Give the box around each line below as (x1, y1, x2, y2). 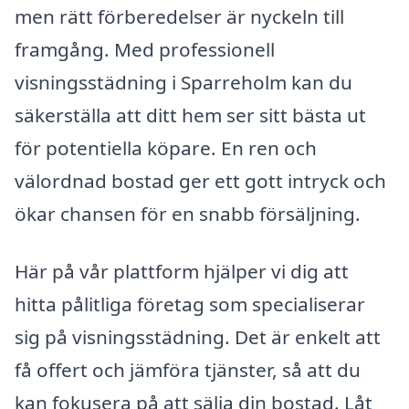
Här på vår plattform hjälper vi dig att (15, 258, 349, 285)
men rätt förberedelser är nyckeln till (15, 3, 344, 29)
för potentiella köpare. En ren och (15, 134, 317, 161)
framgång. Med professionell (15, 36, 275, 62)
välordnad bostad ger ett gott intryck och (15, 167, 386, 194)
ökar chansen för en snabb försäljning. (15, 200, 361, 226)
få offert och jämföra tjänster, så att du (15, 357, 361, 383)
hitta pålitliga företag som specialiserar (15, 291, 365, 318)
